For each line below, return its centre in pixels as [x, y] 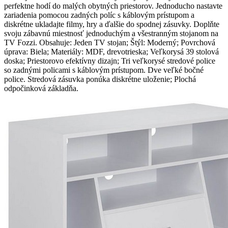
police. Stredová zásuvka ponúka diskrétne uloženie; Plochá [100, 79]
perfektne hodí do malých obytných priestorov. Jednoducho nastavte [113, 6]
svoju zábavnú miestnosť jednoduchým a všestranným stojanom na [111, 33]
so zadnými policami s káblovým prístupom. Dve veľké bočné [104, 70]
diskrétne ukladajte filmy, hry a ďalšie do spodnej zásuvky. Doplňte [112, 24]
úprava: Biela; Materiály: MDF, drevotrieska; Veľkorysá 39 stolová [111, 52]
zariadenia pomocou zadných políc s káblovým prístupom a [99, 15]
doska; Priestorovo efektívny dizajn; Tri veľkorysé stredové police [110, 61]
